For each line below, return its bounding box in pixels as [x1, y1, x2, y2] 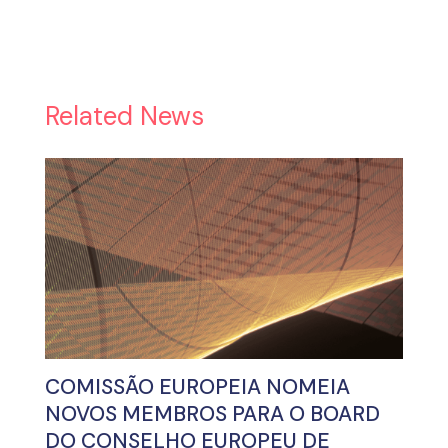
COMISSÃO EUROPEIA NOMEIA [44, 373, 350, 402]
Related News [44, 98, 204, 133]
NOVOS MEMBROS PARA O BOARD [44, 400, 380, 429]
